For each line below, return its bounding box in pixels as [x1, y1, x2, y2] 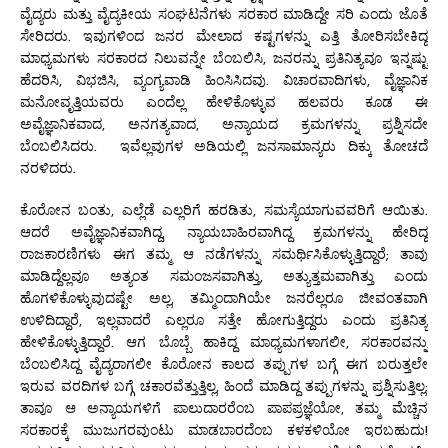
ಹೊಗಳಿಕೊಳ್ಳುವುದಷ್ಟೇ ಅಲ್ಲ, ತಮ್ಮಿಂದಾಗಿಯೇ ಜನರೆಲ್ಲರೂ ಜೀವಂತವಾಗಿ [20, 286, 428, 309]
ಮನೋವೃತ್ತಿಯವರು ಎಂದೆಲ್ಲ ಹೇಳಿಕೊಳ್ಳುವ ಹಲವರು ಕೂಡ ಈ [20, 90, 428, 113]
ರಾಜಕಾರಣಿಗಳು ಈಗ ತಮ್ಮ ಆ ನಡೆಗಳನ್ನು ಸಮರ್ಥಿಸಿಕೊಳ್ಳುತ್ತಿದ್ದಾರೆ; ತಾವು [20, 242, 428, 265]
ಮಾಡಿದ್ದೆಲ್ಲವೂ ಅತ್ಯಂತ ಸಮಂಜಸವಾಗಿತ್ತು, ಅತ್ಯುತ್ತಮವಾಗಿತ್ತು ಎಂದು [20, 264, 428, 287]
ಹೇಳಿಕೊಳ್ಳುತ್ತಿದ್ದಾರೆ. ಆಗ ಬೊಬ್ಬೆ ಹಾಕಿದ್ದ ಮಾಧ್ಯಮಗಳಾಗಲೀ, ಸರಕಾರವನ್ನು [20, 330, 428, 353]
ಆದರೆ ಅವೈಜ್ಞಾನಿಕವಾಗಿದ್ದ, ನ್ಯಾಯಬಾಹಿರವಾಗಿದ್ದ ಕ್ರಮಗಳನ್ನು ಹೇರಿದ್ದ [20, 220, 428, 243]
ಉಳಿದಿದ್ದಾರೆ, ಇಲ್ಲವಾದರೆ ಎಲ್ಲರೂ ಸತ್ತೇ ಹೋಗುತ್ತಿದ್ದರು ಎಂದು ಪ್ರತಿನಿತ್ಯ [20, 308, 428, 331]
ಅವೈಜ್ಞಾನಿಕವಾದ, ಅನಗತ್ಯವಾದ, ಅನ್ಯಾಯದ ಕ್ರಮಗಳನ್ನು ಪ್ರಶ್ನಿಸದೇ [20, 112, 428, 135]
